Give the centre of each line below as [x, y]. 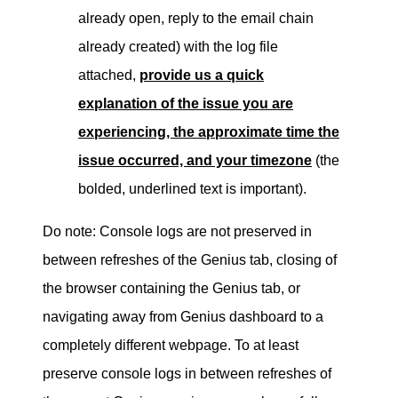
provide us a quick [202, 75]
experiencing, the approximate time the [209, 131]
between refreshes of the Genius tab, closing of [190, 259]
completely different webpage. [137, 345]
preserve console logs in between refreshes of [187, 373]
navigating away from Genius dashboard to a [183, 316]
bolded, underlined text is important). [192, 188]
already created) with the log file [178, 46]
